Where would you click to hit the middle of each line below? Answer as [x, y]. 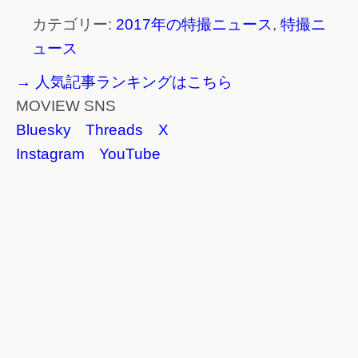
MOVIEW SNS [66, 106]
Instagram [50, 154]
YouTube [130, 154]
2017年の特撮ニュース [194, 25]
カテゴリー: [74, 25]
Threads [114, 130]
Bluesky [44, 130]
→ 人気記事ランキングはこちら [124, 82]
